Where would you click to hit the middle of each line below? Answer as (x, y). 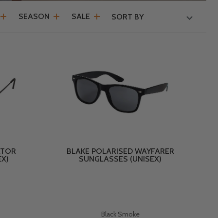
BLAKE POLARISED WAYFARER (120, 151)
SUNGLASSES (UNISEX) (120, 159)
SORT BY (127, 17)
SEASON (34, 17)
